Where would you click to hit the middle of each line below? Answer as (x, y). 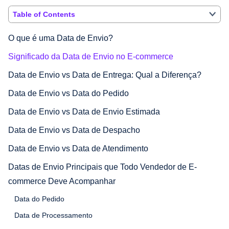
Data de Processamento (53, 215)
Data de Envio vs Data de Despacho (74, 130)
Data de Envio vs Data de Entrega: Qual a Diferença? (105, 75)
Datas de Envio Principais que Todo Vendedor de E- (102, 167)
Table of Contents (44, 14)
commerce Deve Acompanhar (62, 181)
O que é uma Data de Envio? (61, 38)
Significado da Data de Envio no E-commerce (91, 56)
